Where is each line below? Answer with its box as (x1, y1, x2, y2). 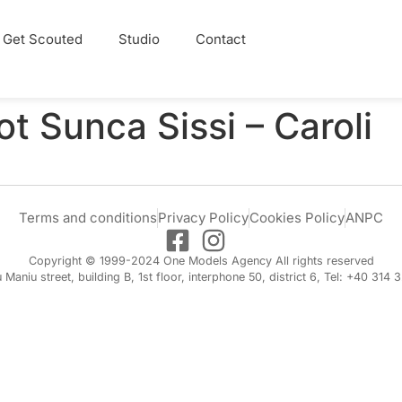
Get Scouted (2, 31, 83, 48)
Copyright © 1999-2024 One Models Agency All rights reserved (28, 253, 374, 267)
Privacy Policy (158, 208, 249, 226)
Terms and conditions (19, 208, 157, 226)
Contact (195, 31, 246, 48)
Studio (118, 31, 160, 48)
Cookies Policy (249, 208, 345, 226)
